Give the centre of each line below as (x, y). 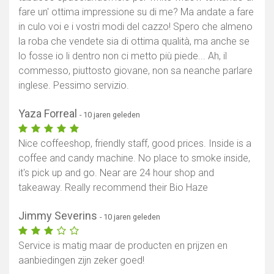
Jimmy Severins (59, 216)
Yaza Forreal (49, 114)
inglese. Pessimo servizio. (74, 86)
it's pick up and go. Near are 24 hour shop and (116, 173)
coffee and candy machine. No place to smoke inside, (134, 158)
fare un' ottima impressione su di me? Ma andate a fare (136, 12)
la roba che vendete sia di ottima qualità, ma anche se (134, 42)
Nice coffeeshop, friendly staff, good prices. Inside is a (135, 144)
